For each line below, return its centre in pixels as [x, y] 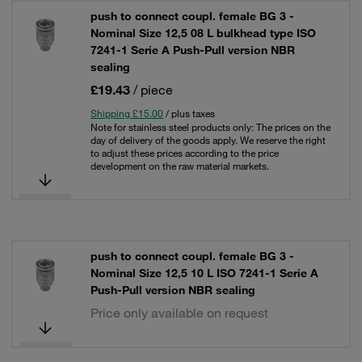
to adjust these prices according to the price [185, 153]
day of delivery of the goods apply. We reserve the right [208, 140]
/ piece [153, 90]
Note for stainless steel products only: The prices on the [210, 127]
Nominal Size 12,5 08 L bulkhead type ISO [203, 33]
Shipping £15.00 [127, 113]
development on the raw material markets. [180, 166]
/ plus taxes [189, 113]
